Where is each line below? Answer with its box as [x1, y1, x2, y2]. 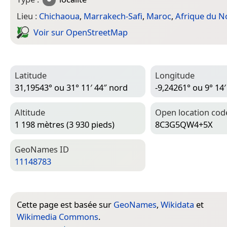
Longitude [155, 69, 195, 81]
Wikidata [161, 198, 194, 210]
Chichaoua [39, 10, 80, 22]
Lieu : [17, 10, 39, 22]
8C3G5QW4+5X [155, 119, 213, 131]
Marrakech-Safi [84, 10, 142, 22]
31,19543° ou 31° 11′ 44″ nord [15, 82, 128, 94]
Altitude [15, 106, 45, 118]
